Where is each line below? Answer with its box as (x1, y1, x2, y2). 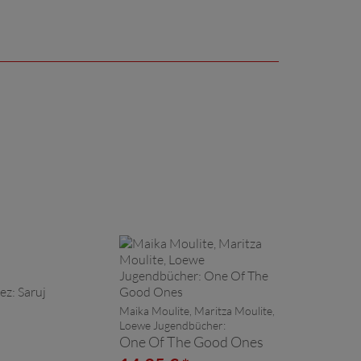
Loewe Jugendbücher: (119, 317, 226, 332)
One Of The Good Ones (119, 332, 263, 351)
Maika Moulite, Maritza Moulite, (119, 303, 275, 317)
